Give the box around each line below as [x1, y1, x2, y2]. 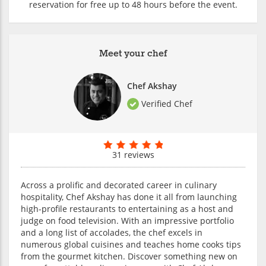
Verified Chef [139, 98, 192, 110]
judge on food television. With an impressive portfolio [21, 214, 234, 226]
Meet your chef [99, 47, 167, 60]
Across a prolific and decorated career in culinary [21, 179, 217, 191]
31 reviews [112, 148, 154, 160]
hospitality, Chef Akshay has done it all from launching [21, 191, 237, 202]
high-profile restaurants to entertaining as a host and [21, 202, 233, 214]
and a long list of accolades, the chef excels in [21, 226, 202, 238]
